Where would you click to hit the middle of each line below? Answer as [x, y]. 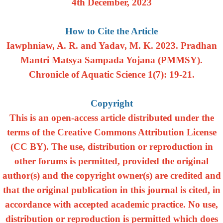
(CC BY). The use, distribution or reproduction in [111, 147]
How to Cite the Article [111, 31]
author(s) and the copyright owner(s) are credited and [111, 175]
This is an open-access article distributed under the [111, 118]
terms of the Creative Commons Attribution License [111, 132]
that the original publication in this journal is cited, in [111, 190]
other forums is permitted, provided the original [111, 161]
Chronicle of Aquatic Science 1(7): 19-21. [111, 74]
